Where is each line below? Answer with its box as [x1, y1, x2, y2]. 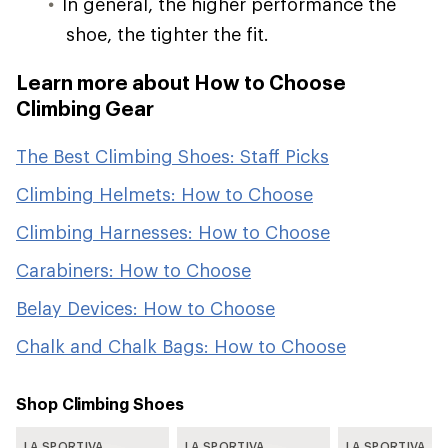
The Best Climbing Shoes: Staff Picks [16, 144, 329, 167]
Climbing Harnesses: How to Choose [16, 220, 330, 243]
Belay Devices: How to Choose [16, 296, 275, 319]
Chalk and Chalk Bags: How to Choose [16, 334, 346, 357]
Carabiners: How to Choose [16, 258, 251, 281]
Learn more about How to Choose [16, 69, 346, 94]
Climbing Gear [16, 95, 154, 120]
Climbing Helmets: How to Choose [16, 182, 313, 205]
